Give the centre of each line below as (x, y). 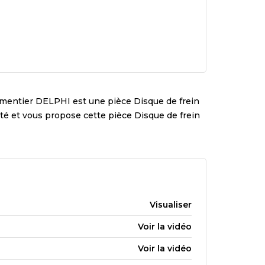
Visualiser (171, 204)
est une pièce (101, 101)
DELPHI (53, 101)
